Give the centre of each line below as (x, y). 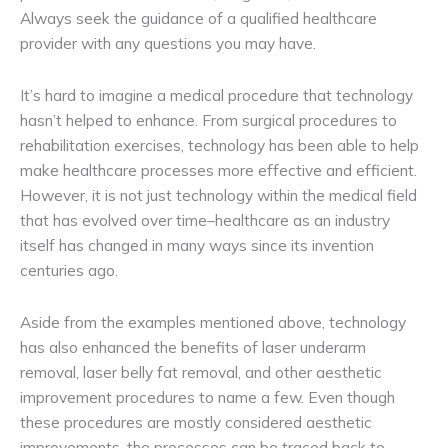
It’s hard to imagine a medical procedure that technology (216, 95)
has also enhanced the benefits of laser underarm (193, 347)
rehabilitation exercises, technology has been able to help (219, 145)
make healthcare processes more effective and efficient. (218, 170)
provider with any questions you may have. (168, 42)
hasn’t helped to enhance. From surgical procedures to (208, 120)
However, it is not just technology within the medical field (218, 195)
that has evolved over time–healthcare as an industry (205, 220)
